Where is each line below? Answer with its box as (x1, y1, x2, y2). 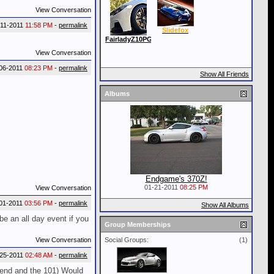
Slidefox (162, 26, 188, 34)
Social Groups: (105, 236, 149, 243)
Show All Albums (201, 201, 249, 209)
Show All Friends (200, 70, 249, 78)
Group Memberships (105, 221, 171, 228)
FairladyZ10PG (105, 35, 152, 43)
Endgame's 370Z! (145, 174, 207, 183)
